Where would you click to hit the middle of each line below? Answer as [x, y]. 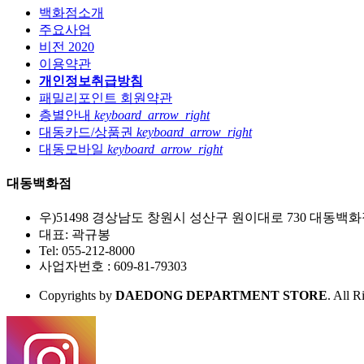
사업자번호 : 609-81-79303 [113, 266]
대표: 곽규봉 [75, 235]
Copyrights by [77, 296]
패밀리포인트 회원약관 [106, 97]
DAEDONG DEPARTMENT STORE [221, 296]
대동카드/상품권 [88, 132]
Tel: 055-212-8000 [87, 251]
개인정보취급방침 [91, 80]
